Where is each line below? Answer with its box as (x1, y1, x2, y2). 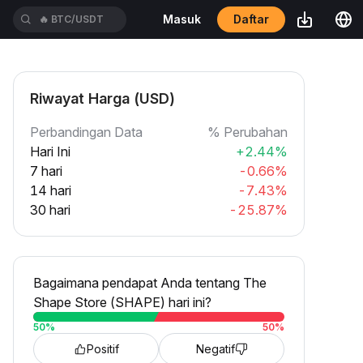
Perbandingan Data (30, 124, 143, 140)
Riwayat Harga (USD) (30, 90, 175, 107)
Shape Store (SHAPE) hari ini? (33, 294, 211, 310)
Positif (86, 342, 119, 356)
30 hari (30, 202, 70, 218)
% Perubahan (207, 124, 288, 140)
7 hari (30, 163, 62, 179)
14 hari (30, 182, 71, 199)
